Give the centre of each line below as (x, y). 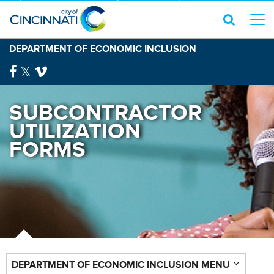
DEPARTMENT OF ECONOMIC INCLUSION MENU (121, 265)
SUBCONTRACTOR (106, 113)
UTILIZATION (75, 131)
